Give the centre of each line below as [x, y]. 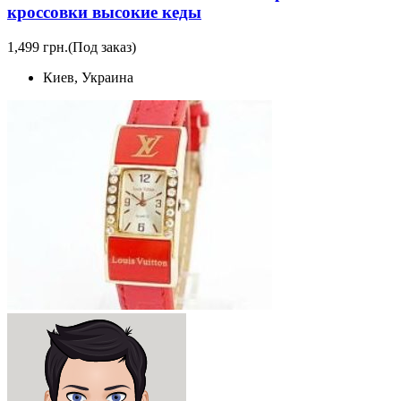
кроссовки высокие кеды [104, 13]
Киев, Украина [88, 77]
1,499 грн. [38, 47]
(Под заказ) [102, 47]
